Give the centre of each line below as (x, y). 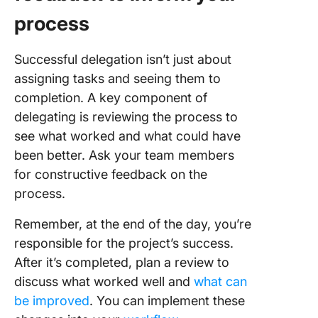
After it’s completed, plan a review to (122, 262)
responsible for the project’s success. (124, 243)
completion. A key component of (111, 98)
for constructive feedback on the (111, 174)
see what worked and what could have (127, 136)
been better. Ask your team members (124, 155)
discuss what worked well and (104, 281)
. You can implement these (167, 301)
